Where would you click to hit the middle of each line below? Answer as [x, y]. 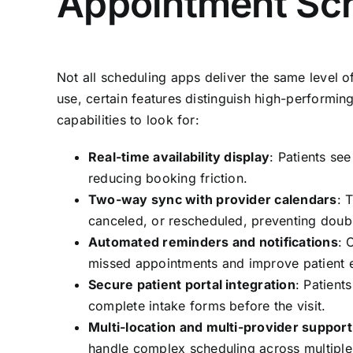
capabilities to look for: [128, 120]
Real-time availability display [179, 157]
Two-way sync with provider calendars [212, 200]
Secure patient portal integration [191, 285]
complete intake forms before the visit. [207, 306]
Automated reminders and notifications [213, 242]
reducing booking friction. [168, 178]
